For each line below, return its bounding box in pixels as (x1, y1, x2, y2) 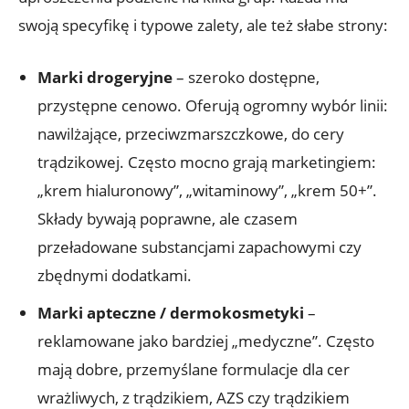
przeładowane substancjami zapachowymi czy (37, 236, 362, 257)
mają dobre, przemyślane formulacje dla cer (37, 358, 350, 380)
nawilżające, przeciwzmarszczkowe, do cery (37, 122, 344, 144)
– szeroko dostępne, (173, 66, 320, 88)
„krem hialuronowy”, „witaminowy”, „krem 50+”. (37, 179, 377, 201)
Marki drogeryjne (37, 66, 173, 88)
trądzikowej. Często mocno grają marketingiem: (37, 151, 376, 173)
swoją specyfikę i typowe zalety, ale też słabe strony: (18, 14, 388, 36)
